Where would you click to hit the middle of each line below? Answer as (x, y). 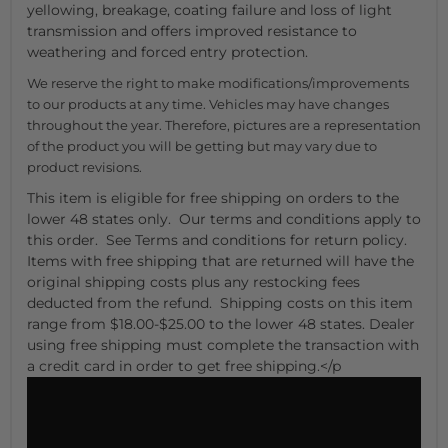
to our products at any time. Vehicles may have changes (208, 103)
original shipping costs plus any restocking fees (193, 281)
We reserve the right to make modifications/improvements (218, 82)
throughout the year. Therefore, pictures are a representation (224, 124)
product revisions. (84, 166)
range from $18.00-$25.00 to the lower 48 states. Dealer (221, 323)
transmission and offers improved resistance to (192, 30)
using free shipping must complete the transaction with (223, 344)
